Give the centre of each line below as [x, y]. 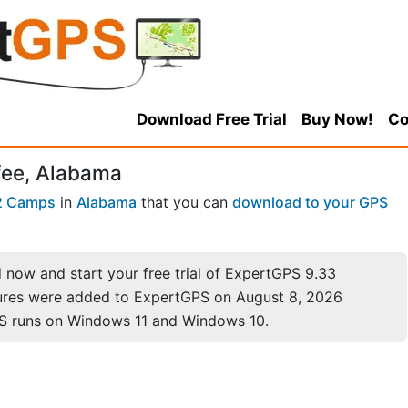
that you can [184, 203]
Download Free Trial [211, 119]
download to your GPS [310, 203]
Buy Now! [337, 119]
